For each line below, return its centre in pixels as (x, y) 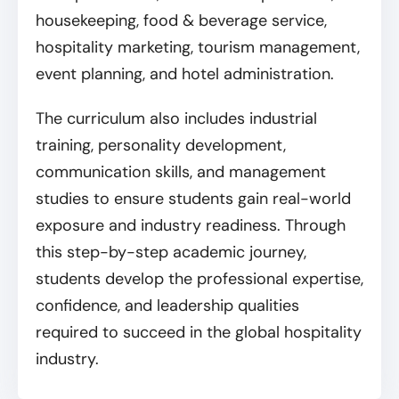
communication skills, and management (181, 172)
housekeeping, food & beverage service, (181, 21)
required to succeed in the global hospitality (199, 333)
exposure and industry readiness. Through (191, 226)
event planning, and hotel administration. (187, 74)
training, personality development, (161, 146)
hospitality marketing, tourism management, (198, 48)
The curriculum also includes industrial (176, 119)
